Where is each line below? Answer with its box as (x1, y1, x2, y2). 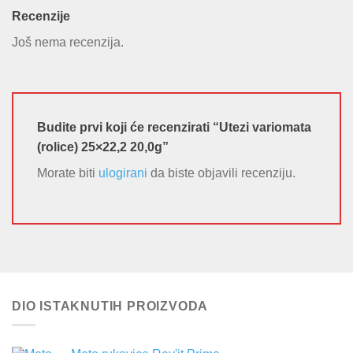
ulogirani (98, 165, 147, 180)
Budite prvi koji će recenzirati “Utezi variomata (37, 120, 311, 134)
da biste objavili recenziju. (147, 165, 295, 180)
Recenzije (12, 9, 70, 23)
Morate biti (37, 165, 98, 180)
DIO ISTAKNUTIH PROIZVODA (12, 299, 209, 313)
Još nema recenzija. (12, 35, 124, 49)
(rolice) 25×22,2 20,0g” (37, 139, 172, 154)
